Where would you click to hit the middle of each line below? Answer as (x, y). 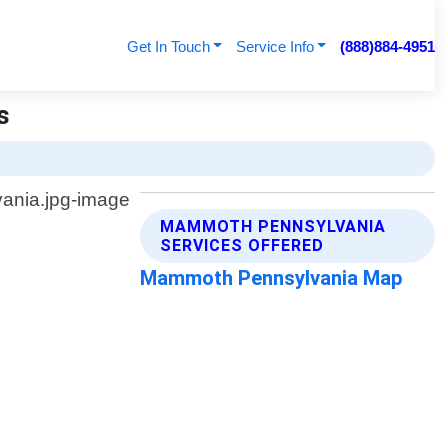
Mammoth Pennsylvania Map (272, 278)
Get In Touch (168, 46)
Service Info (274, 46)
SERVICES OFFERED (242, 246)
